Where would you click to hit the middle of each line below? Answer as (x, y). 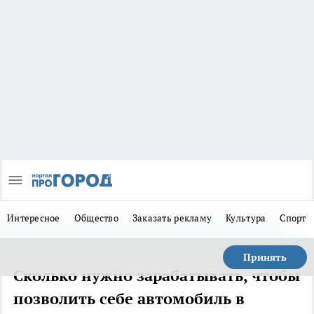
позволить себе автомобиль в (129, 299)
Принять (265, 258)
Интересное (34, 218)
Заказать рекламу (172, 218)
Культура (246, 218)
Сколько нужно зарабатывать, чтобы (157, 276)
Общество (96, 218)
